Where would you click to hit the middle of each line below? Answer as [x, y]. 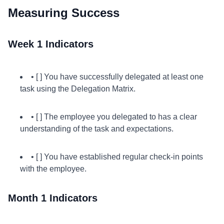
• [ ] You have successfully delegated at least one [117, 77]
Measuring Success [64, 13]
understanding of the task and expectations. [97, 129]
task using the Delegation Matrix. [78, 89]
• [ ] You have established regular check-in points [117, 157]
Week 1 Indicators [51, 44]
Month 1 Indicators [53, 198]
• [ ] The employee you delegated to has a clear [114, 117]
